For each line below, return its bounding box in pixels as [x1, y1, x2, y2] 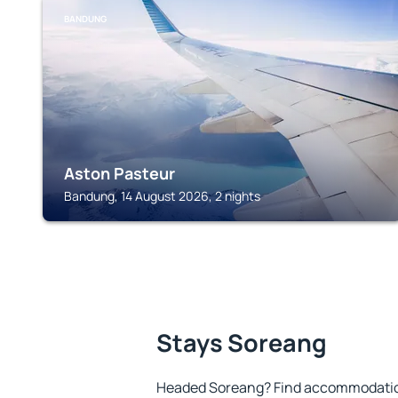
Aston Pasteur [64, 163, 175, 184]
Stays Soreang [156, 326, 327, 359]
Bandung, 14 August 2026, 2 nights [64, 187, 260, 204]
